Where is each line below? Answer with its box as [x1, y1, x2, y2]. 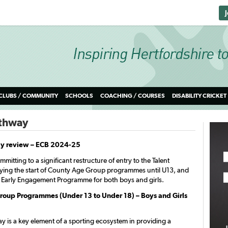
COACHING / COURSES [100, 92, 165, 99]
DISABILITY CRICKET [172, 92, 226, 99]
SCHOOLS [65, 92, 93, 99]
